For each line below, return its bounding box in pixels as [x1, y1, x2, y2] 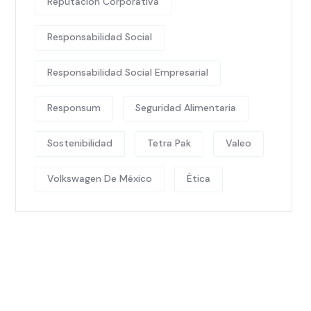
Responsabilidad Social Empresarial [47, 66, 208, 78]
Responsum [47, 101, 101, 114]
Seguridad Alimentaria [135, 101, 236, 114]
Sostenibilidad [47, 137, 112, 149]
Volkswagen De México [47, 172, 152, 185]
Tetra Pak [147, 137, 191, 149]
